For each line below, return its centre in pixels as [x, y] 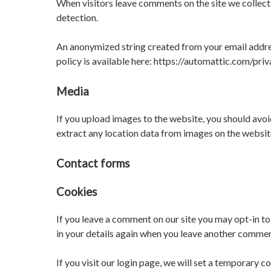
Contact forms [93, 164]
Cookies [77, 191]
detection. [77, 18]
